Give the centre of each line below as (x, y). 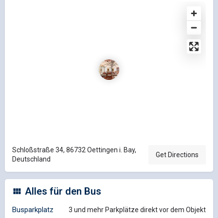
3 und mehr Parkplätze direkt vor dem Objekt (137, 209)
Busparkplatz (33, 209)
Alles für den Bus (63, 191)
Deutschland (31, 159)
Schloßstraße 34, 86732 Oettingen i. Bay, (74, 150)
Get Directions (177, 154)
